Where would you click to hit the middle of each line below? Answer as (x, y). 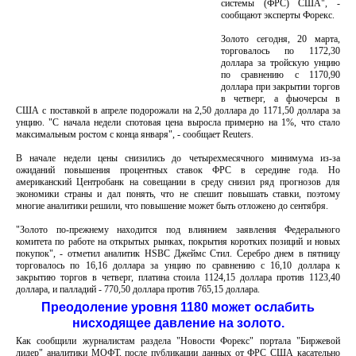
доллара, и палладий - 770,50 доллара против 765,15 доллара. (138, 289)
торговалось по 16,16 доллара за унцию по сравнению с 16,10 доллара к (178, 265)
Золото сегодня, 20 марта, (281, 39)
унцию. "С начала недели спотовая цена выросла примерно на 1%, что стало (178, 122)
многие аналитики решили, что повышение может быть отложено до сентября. (172, 206)
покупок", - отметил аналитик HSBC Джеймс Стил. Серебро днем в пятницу (178, 253)
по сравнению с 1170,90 (281, 75)
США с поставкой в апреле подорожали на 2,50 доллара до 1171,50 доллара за (178, 110)
